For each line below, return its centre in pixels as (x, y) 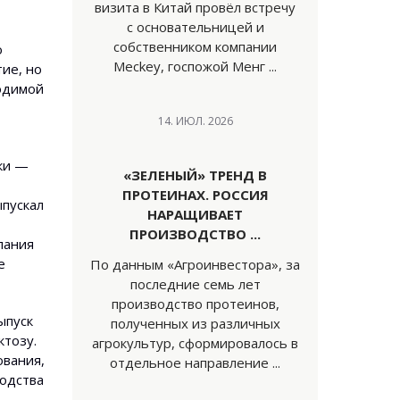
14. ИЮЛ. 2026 (195, 121)
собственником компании (195, 46)
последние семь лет (195, 284)
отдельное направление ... (195, 362)
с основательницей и (195, 27)
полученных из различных (195, 323)
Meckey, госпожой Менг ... (195, 66)
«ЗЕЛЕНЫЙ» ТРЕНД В (195, 175)
